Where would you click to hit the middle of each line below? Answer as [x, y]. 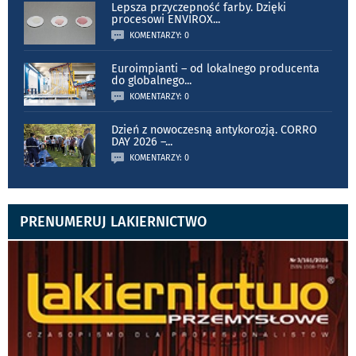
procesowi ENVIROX [162, 19]
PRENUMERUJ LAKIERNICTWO [113, 221]
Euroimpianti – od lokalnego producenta [215, 68]
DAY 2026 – [138, 141]
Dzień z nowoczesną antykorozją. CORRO [214, 130]
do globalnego [148, 80]
